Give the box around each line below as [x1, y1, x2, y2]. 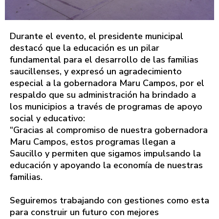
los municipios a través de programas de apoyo [10, 100, 202, 112]
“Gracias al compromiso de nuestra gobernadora [10, 124, 208, 136]
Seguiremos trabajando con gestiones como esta [10, 194, 209, 206]
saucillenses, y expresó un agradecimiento [10, 65, 182, 77]
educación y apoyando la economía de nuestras [10, 159, 203, 171]
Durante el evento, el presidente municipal [10, 30, 183, 42]
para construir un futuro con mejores [10, 206, 159, 218]
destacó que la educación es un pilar [10, 42, 159, 54]
